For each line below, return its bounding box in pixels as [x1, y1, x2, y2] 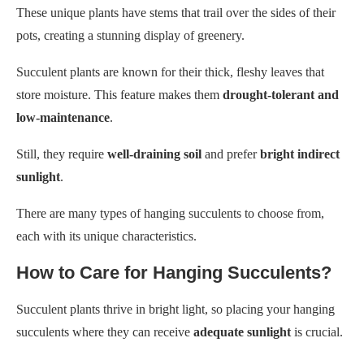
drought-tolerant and [223, 87, 339, 102]
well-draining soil [107, 146, 201, 161]
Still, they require [16, 146, 107, 161]
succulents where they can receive [16, 324, 193, 339]
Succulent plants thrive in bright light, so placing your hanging [16, 301, 335, 316]
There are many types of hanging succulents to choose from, [16, 206, 324, 220]
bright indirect [260, 146, 340, 161]
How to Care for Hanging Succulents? [16, 262, 331, 283]
